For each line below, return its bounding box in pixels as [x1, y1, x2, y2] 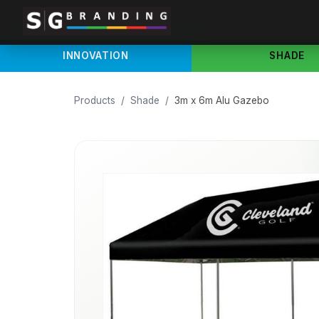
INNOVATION [62, 50, 129, 62]
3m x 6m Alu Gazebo [174, 94, 269, 106]
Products [74, 94, 115, 106]
